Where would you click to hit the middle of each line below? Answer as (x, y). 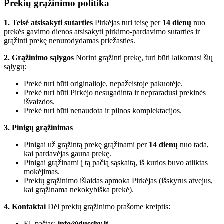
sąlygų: (15, 66)
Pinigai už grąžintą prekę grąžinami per (86, 144)
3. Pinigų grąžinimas (38, 127)
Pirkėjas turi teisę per (128, 22)
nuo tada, (193, 144)
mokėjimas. (42, 171)
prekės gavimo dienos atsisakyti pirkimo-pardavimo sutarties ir (102, 31)
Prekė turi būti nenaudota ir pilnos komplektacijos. (103, 110)
